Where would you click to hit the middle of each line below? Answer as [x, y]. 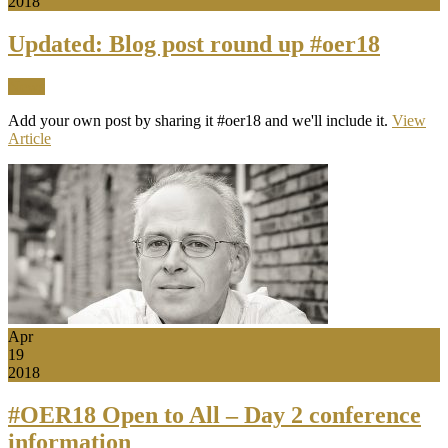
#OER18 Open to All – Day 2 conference [214, 414]
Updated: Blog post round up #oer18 [194, 44]
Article [29, 139]
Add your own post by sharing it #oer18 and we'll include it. [200, 121]
